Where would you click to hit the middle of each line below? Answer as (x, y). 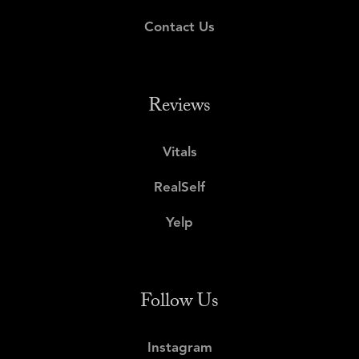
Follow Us (179, 303)
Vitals (179, 152)
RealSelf (179, 188)
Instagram (179, 348)
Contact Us (179, 27)
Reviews (179, 107)
